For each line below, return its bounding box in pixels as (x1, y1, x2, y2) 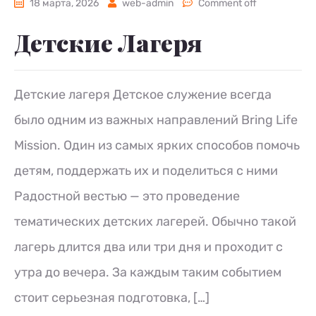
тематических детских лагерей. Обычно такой (14, 214, 296, 229)
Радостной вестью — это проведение (14, 188, 240, 204)
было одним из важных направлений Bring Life (14, 112, 298, 128)
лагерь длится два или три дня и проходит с (14, 239, 283, 255)
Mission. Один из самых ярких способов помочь (14, 138, 300, 153)
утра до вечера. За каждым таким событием (14, 265, 281, 280)
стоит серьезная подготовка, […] (14, 290, 209, 305)
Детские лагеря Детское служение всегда (14, 87, 272, 102)
